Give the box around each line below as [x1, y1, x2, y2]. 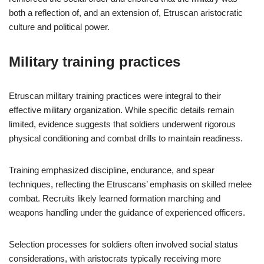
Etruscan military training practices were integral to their [9, 91, 221, 101]
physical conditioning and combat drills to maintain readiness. [9, 133, 243, 143]
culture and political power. [9, 22, 110, 32]
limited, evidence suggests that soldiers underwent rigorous [9, 119, 236, 129]
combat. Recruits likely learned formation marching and [9, 193, 220, 203]
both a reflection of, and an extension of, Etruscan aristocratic [9, 8, 243, 18]
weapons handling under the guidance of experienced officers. [9, 207, 245, 217]
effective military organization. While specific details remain [9, 105, 234, 115]
